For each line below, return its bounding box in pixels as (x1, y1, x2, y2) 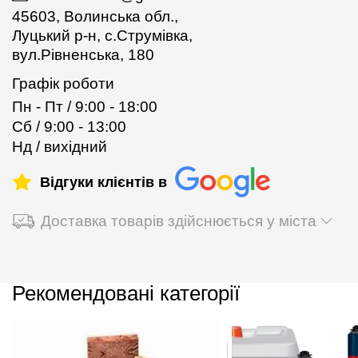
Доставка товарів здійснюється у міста (41, 213, 316, 230)
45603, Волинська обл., (12, 7, 178, 25)
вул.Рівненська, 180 (12, 46, 154, 63)
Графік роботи (12, 74, 114, 92)
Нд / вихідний (12, 137, 107, 155)
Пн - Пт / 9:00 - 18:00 (12, 97, 157, 115)
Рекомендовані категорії (12, 281, 240, 306)
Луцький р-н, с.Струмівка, (12, 26, 193, 44)
